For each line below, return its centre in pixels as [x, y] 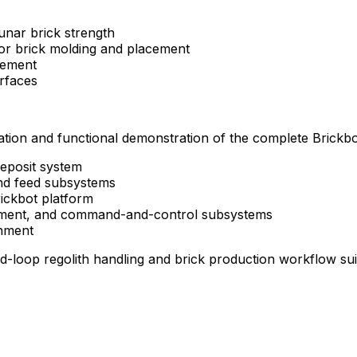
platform [67, 198]
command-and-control [129, 214]
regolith [67, 259]
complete [280, 137]
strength [90, 32]
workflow [308, 259]
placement [158, 48]
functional [88, 137]
